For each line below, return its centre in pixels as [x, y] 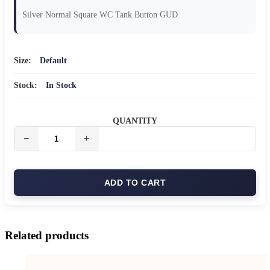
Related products [47, 236]
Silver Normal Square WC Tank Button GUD [100, 15]
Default [53, 61]
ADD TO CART [135, 183]
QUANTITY [135, 121]
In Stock [61, 86]
